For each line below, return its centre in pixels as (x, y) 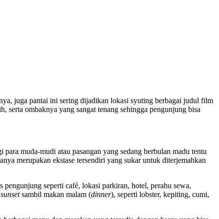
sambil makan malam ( (55, 194)
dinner (101, 194)
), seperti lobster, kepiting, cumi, (160, 194)
